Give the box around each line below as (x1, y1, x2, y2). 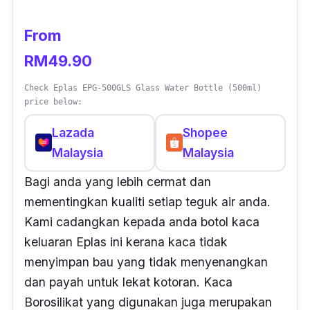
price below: (24, 96, 82, 107)
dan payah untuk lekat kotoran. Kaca (24, 274, 232, 289)
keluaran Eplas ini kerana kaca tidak (24, 234, 228, 249)
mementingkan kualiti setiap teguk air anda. (24, 194, 271, 209)
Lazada (52, 125, 95, 140)
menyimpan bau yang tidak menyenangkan (24, 254, 268, 269)
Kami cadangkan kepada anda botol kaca (24, 214, 259, 229)
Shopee (182, 125, 228, 140)
